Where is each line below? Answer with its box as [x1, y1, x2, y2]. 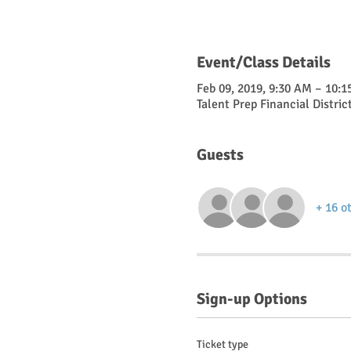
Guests [196, 145, 244, 165]
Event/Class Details [196, 52, 331, 73]
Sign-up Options [196, 289, 307, 309]
